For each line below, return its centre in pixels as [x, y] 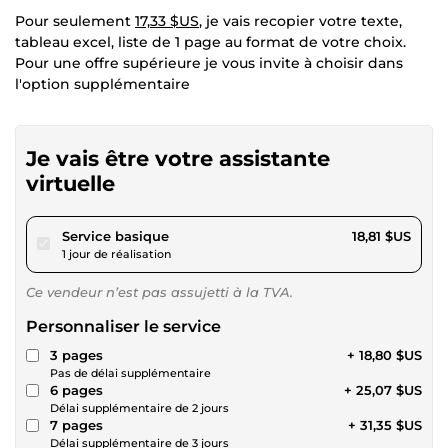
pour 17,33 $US [216, 234]
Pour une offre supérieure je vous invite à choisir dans [209, 62]
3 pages [76, 354]
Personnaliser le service [123, 326]
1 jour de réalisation [116, 253]
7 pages [76, 424]
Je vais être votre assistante [178, 158]
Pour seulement [75, 20]
